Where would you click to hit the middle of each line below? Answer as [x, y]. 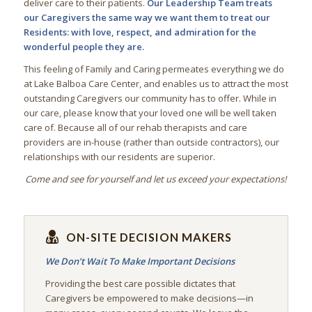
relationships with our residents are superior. [119, 157]
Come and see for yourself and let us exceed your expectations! [156, 179]
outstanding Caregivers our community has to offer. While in [150, 99]
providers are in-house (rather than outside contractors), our [151, 142]
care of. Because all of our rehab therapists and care [135, 128]
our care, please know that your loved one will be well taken [150, 113]
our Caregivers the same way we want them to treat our [147, 18]
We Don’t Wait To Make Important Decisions [140, 262]
